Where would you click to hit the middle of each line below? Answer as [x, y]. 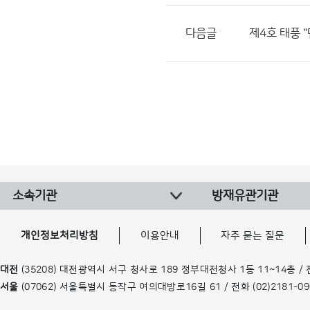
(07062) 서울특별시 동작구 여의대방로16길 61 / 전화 [136, 287]
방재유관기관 [245, 196]
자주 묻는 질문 [253, 236]
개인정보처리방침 [60, 236]
